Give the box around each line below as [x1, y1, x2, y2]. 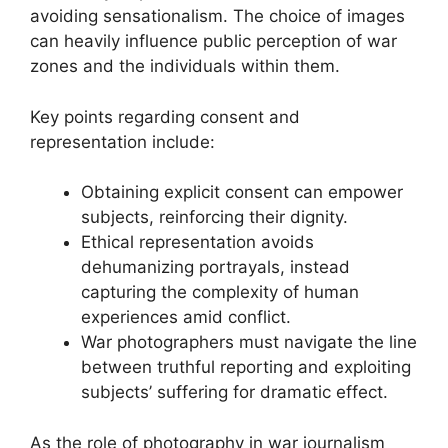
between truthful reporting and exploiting [81, 357, 411, 377]
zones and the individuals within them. [30, 56, 340, 76]
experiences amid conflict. [81, 307, 291, 327]
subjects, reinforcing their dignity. [81, 207, 348, 227]
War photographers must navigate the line [81, 332, 417, 352]
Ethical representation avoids [81, 232, 314, 252]
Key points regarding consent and [30, 106, 300, 127]
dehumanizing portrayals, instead [81, 257, 350, 277]
